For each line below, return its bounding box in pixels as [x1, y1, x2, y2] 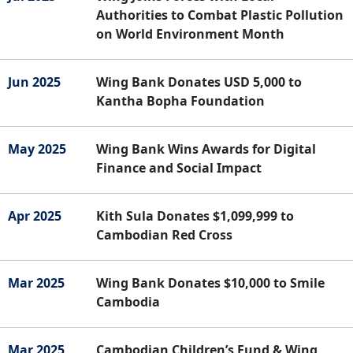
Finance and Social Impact [96, 158, 262, 176]
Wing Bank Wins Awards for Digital [96, 139, 316, 158]
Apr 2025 [8, 206, 61, 225]
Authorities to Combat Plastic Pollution [96, 6, 344, 24]
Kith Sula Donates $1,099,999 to [96, 206, 294, 225]
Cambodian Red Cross [96, 225, 232, 243]
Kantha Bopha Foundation [96, 91, 265, 110]
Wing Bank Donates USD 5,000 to [96, 72, 302, 91]
